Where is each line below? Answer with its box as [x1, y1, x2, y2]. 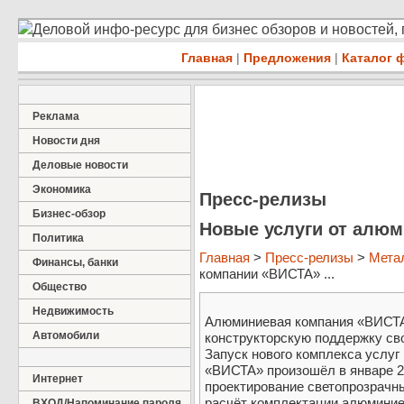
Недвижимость [32, 305, 114, 317]
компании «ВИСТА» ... [199, 266, 335, 282]
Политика [32, 232, 84, 244]
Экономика [32, 183, 91, 196]
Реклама [32, 110, 79, 123]
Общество [32, 280, 87, 293]
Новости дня [32, 134, 100, 147]
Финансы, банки [32, 256, 118, 269]
